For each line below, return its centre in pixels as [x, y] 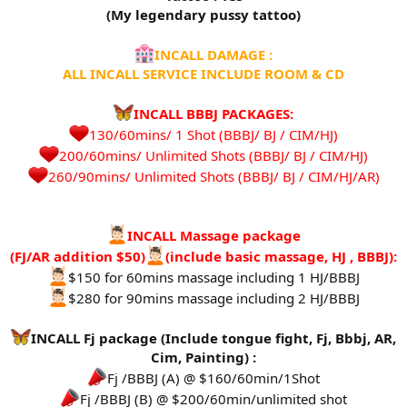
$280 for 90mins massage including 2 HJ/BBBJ [213, 298]
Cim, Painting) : [203, 357]
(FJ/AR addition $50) [78, 257]
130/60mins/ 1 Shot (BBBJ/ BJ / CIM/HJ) [213, 135]
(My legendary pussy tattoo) [203, 15]
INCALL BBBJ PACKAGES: [213, 114]
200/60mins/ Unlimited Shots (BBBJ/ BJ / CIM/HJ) [213, 156]
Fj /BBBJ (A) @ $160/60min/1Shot [213, 378]
